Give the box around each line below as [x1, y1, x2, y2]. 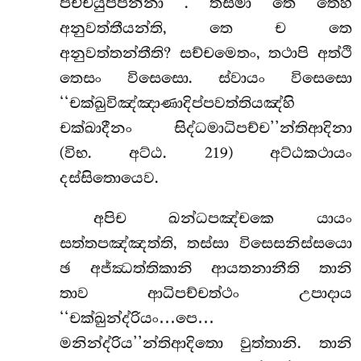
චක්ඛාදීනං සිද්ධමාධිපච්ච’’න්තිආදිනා [59, 119, 352, 138]
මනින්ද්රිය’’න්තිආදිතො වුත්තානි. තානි [59, 334, 352, 352]
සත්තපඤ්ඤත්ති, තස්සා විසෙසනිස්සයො [59, 234, 352, 252]
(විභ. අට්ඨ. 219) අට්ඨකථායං [59, 144, 352, 163]
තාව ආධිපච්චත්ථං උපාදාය [59, 284, 352, 302]
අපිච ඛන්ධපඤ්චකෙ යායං [93, 209, 352, 227]
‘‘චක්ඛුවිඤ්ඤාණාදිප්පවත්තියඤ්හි [59, 94, 295, 113]
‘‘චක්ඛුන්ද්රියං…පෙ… [59, 309, 214, 327]
